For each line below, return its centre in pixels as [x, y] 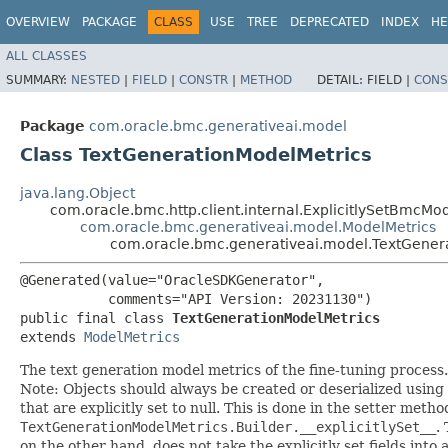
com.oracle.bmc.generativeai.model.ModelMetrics [258, 226]
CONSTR [203, 79]
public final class [96, 317]
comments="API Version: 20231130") [196, 298]
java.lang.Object [77, 192]
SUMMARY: [38, 79]
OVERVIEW [38, 22]
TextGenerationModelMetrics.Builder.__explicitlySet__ [228, 426]
